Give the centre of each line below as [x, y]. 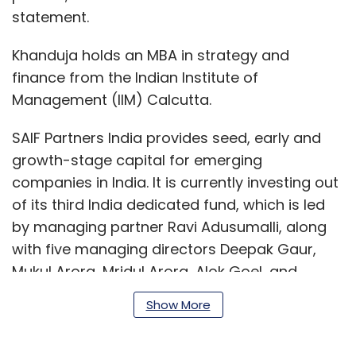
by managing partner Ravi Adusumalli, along [169, 227]
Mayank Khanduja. [77, 294]
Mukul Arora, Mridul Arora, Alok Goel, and [155, 271]
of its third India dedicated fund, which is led [168, 205]
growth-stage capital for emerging [137, 160]
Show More [178, 305]
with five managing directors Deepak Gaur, [164, 249]
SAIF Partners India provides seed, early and [166, 138]
